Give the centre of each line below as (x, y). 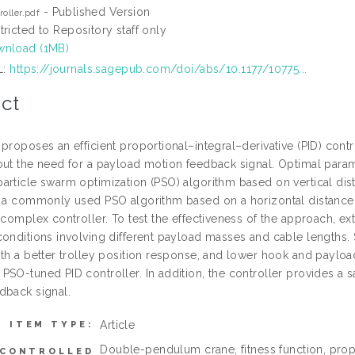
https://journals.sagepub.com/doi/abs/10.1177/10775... (158, 69)
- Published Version (95, 11)
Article (118, 325)
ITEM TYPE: (52, 324)
